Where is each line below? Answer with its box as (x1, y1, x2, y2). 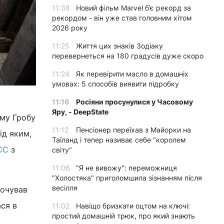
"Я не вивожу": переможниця (76, 163, 177, 172)
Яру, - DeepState (52, 107, 108, 116)
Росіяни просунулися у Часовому (76, 97, 193, 106)
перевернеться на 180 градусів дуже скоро (52, 51, 203, 60)
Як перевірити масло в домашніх (76, 69, 188, 78)
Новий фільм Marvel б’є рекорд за (76, 3, 191, 12)
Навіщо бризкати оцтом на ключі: (76, 201, 190, 210)
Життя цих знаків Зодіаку (76, 41, 163, 50)
